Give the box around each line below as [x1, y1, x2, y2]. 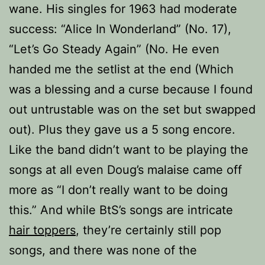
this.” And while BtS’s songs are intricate [9, 203, 233, 217]
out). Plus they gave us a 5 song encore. [9, 122, 235, 137]
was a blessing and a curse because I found [9, 82, 253, 96]
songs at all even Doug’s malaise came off [9, 163, 242, 177]
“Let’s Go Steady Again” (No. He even [9, 42, 219, 56]
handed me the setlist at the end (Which [9, 62, 234, 76]
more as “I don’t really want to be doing [9, 183, 228, 197]
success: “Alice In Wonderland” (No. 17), [9, 22, 231, 36]
